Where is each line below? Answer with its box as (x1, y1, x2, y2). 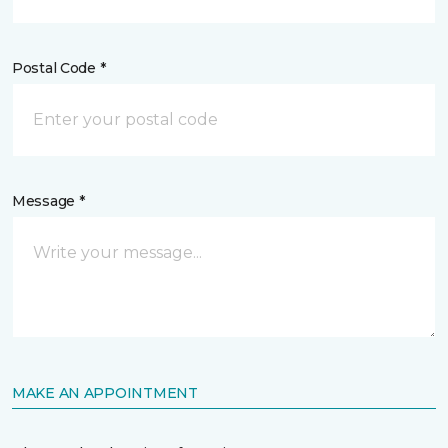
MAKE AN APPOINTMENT (12, 384, 198, 402)
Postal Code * (12, 59, 106, 77)
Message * (12, 192, 85, 210)
